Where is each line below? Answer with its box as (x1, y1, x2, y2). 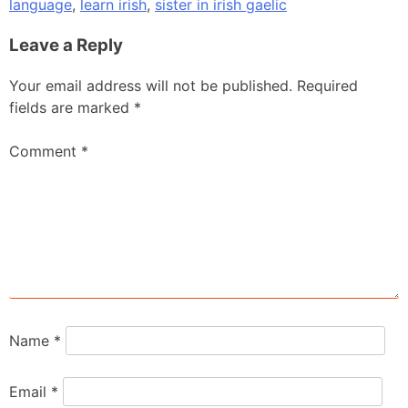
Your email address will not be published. (9, 76, 292, 96)
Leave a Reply (9, 34, 123, 56)
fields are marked (9, 98, 134, 117)
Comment (9, 142, 81, 161)
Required (297, 76, 358, 96)
